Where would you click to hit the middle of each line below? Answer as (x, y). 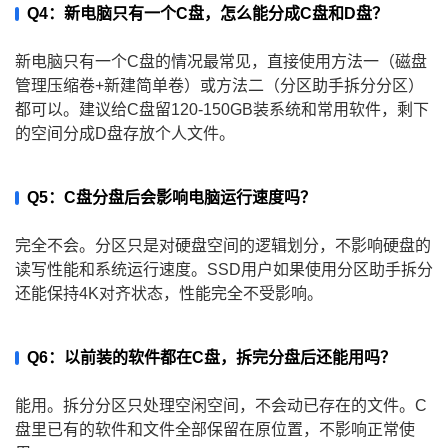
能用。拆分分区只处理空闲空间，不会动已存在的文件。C (221, 406)
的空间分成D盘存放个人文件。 (125, 134)
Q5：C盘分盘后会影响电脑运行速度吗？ (171, 198)
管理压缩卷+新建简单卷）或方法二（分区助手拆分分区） (219, 86)
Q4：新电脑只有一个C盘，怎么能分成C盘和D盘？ (207, 14)
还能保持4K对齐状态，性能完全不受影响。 (169, 294)
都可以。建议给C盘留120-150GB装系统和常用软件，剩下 (222, 110)
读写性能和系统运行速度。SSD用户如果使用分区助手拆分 (224, 270)
